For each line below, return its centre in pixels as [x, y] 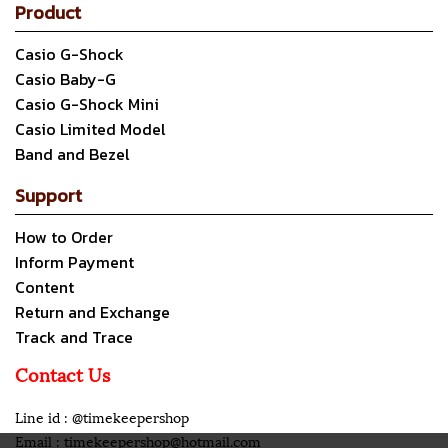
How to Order [64, 236]
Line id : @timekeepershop [102, 416]
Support [48, 195]
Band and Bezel [72, 153]
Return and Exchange [92, 311]
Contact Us [62, 373]
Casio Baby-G [65, 78]
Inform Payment [74, 261]
